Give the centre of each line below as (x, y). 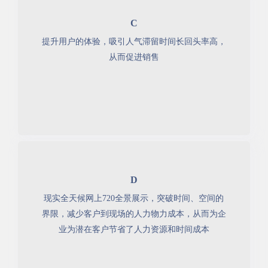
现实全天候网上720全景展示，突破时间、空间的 (134, 198)
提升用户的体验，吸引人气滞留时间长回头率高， (134, 41)
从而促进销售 (134, 57)
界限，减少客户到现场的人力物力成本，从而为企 (134, 214)
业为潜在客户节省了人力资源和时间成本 (134, 229)
